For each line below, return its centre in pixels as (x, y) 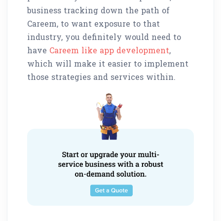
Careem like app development (109, 50)
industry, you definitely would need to (104, 37)
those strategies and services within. (101, 76)
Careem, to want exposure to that (93, 23)
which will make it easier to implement (108, 63)
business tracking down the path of (98, 10)
